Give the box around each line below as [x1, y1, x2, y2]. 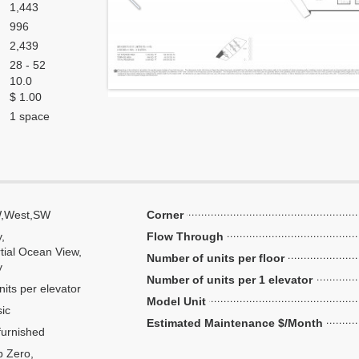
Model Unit [147, 295, 206, 308]
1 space [10, 110, 50, 123]
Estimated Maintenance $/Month [147, 317, 323, 329]
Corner [147, 208, 184, 221]
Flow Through [147, 230, 224, 243]
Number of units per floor [147, 252, 284, 264]
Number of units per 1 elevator [147, 273, 313, 286]
